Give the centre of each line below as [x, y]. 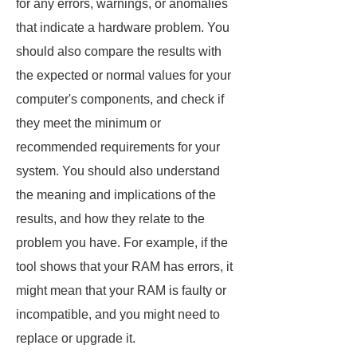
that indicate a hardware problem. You [123, 27]
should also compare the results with [119, 51]
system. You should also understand [118, 171]
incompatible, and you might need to [118, 314]
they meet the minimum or [88, 123]
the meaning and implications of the [116, 195]
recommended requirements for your [118, 147]
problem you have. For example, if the [122, 243]
